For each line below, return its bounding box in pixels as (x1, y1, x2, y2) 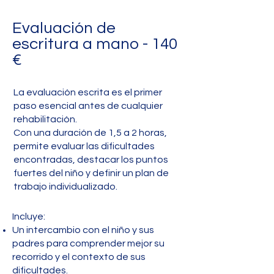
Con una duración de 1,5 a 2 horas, (13, 128, 167, 138)
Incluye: (12, 212, 45, 221)
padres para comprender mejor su (12, 239, 165, 248)
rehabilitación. (13, 114, 77, 124)
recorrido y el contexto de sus (12, 252, 146, 262)
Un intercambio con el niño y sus (12, 225, 154, 235)
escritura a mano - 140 (12, 36, 177, 52)
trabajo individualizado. (13, 182, 117, 191)
